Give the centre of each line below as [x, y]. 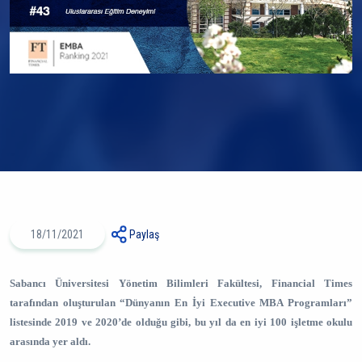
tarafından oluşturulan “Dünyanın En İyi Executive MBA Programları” [181, 303]
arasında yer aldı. [50, 341]
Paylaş [144, 234]
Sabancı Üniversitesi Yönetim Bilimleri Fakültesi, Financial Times [181, 283]
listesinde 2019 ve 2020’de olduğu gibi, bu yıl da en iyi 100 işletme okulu [181, 322]
